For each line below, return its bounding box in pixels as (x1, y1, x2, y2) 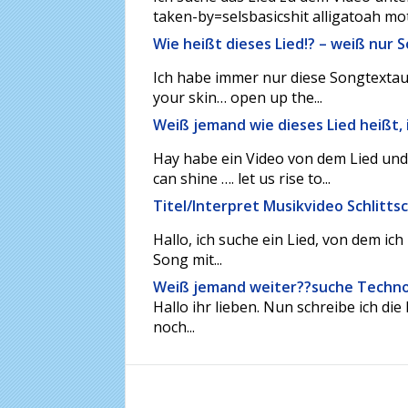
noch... (153, 317, 195, 337)
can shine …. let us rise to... (153, 168, 331, 189)
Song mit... (153, 250, 222, 270)
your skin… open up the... (153, 87, 322, 107)
